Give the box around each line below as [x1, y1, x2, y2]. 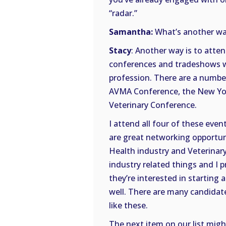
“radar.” [109, 8, 137, 19]
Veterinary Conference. [109, 99, 197, 111]
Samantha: [109, 26, 153, 38]
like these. [109, 200, 148, 211]
